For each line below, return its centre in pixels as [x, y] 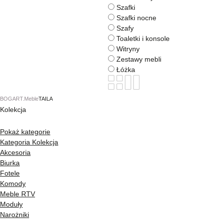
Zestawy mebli [139, 59]
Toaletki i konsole [143, 38]
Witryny [128, 49]
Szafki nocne [136, 18]
